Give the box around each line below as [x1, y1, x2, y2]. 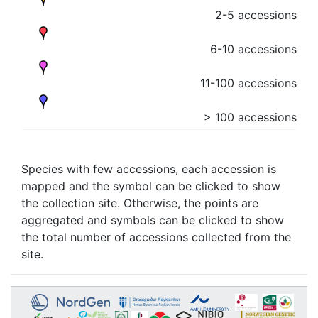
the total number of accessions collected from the [21, 230, 291, 245]
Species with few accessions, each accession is [21, 162, 276, 177]
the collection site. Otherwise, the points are [21, 196, 258, 211]
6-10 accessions [210, 42, 297, 57]
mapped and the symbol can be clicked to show [21, 179, 280, 194]
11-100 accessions [200, 76, 297, 91]
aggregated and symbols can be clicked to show [21, 213, 284, 228]
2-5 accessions [215, 8, 297, 23]
